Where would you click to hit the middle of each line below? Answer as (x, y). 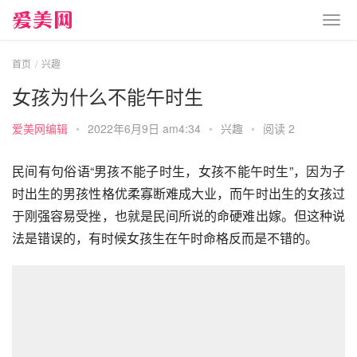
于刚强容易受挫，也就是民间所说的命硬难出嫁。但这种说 (178, 216)
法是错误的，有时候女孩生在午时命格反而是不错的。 (165, 238)
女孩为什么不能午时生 (108, 96)
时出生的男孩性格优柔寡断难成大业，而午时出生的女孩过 (178, 193)
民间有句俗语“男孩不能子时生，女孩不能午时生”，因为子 (178, 171)
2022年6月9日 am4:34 (146, 128)
